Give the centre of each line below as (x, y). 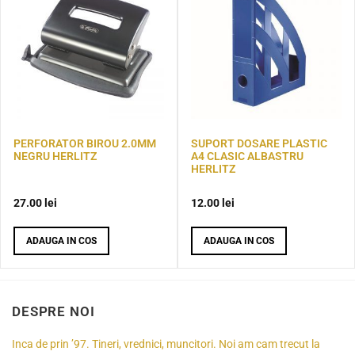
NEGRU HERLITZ (55, 156)
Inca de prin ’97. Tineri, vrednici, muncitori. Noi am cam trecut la (166, 345)
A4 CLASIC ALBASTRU (247, 156)
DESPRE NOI (53, 312)
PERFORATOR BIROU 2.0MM (85, 143)
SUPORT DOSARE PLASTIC (259, 143)
